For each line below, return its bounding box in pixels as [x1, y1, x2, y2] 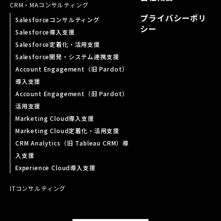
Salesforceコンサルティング [15, 15, 100, 24]
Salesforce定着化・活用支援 [15, 40, 100, 49]
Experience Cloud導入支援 [15, 163, 96, 172]
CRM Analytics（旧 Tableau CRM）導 [15, 139, 129, 147]
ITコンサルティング [10, 184, 66, 193]
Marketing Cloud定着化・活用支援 [15, 126, 120, 135]
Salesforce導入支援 [15, 28, 75, 37]
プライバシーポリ [140, 12, 207, 24]
